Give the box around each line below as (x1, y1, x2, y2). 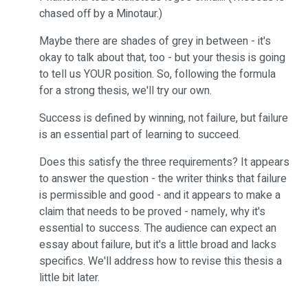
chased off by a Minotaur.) (39, 5, 162, 22)
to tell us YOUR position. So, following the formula (39, 65, 276, 82)
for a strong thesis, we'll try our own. (39, 82, 212, 99)
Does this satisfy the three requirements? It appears (39, 153, 289, 170)
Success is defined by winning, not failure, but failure (39, 109, 288, 126)
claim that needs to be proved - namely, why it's (39, 203, 265, 220)
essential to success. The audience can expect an (39, 219, 276, 236)
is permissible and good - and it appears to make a (39, 186, 280, 203)
